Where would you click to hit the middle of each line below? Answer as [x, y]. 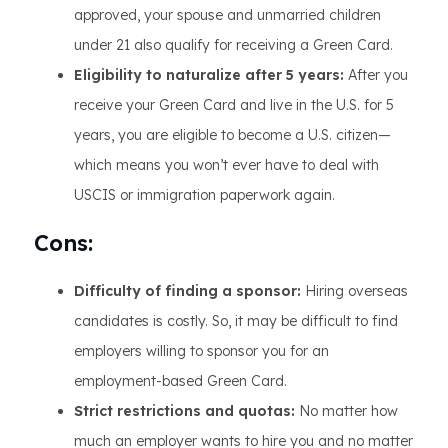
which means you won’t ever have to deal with [226, 165]
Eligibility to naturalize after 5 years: [209, 75]
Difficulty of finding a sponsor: [187, 291]
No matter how [346, 411]
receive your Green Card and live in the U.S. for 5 [234, 105]
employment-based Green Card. [180, 381]
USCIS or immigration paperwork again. [204, 195]
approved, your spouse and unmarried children [227, 15]
